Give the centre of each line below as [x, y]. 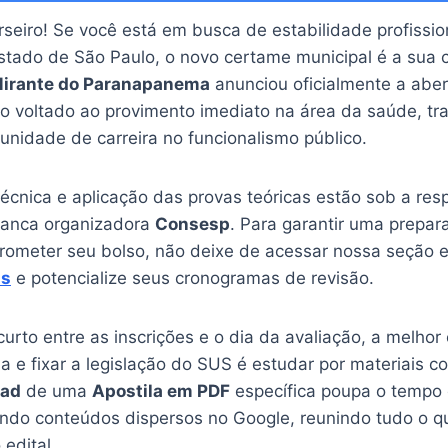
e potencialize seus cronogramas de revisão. [192, 277]
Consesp [192, 223]
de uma [56, 390]
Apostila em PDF [161, 390]
